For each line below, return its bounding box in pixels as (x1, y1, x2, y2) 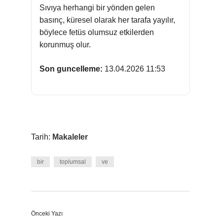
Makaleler (52, 133, 88, 141)
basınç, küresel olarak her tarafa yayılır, (39, 16, 175, 24)
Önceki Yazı (31, 210, 63, 217)
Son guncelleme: (39, 65, 103, 73)
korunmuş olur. (39, 40, 91, 49)
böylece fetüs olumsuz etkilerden (39, 28, 154, 37)
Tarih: (31, 133, 52, 141)
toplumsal (60, 158, 86, 165)
